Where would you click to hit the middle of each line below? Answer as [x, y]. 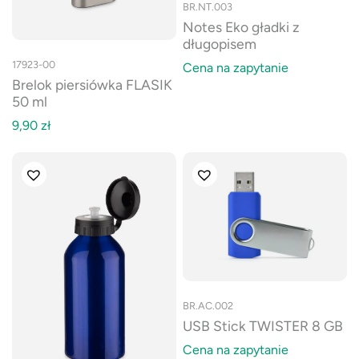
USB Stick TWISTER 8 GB [263, 325]
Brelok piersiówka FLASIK [92, 84]
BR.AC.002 [208, 305]
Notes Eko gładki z [241, 26]
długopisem [220, 43]
